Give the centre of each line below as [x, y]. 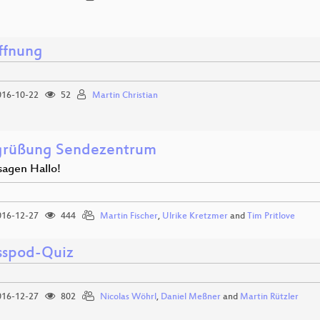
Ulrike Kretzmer [195, 216]
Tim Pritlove [271, 216]
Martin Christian [125, 96]
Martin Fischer [129, 216]
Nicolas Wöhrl [128, 297]
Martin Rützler [269, 297]
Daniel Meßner [191, 297]
